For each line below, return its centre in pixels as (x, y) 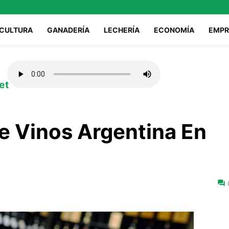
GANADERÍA (68, 30)
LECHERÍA (122, 30)
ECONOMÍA (174, 30)
